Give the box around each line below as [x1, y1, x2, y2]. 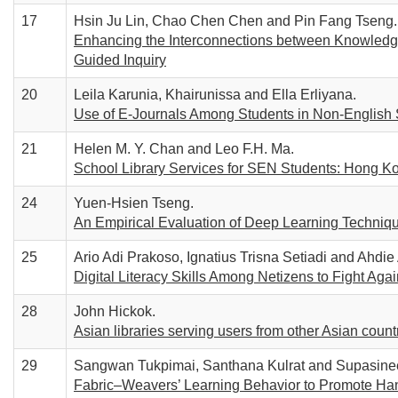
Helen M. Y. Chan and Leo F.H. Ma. [74, 141, 294, 156]
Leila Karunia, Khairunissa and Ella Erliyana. [74, 87, 356, 102]
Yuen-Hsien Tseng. [74, 195, 194, 211]
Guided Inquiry [74, 52, 166, 68]
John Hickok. [74, 304, 155, 319]
